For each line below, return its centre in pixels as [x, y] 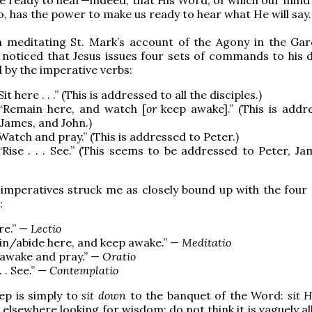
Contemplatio [84, 270]
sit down [106, 295]
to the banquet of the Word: [209, 295]
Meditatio [206, 242]
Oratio [119, 256]
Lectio [46, 228]
